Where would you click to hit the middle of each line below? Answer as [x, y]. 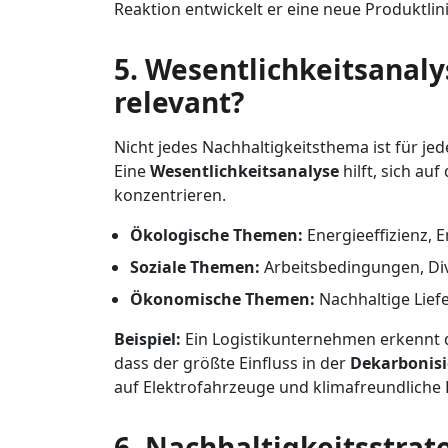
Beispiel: [147, 339]
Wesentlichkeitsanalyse [244, 171]
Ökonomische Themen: [222, 299]
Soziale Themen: [195, 267]
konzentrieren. [170, 195]
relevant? [179, 102]
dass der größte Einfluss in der [232, 363]
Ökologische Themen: [216, 235]
